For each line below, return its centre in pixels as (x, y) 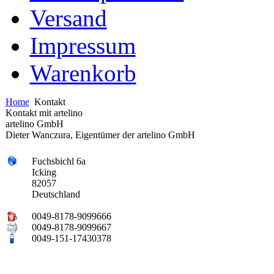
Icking (44, 172)
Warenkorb (83, 73)
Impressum (83, 45)
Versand (68, 18)
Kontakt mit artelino (44, 113)
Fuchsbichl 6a (58, 161)
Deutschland (56, 194)
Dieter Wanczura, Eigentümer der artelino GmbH (100, 135)
